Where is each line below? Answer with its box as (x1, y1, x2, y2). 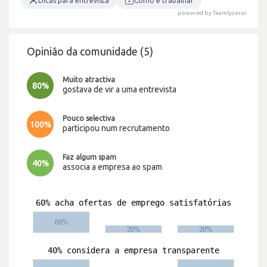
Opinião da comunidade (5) (27, 45, 153, 57)
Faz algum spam (63, 153, 116, 161)
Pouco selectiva (63, 114, 115, 122)
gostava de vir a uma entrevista (63, 84, 176, 94)
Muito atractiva (63, 75, 115, 83)
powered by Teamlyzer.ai (178, 10, 246, 16)
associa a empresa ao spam (63, 162, 162, 172)
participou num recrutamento (63, 123, 170, 133)
